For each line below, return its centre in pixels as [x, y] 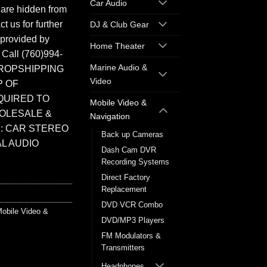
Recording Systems [135, 162]
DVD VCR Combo [132, 205]
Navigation [110, 117]
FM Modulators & [131, 236]
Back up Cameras [132, 135]
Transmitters [123, 248]
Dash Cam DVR [129, 150]
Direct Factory [126, 178]
